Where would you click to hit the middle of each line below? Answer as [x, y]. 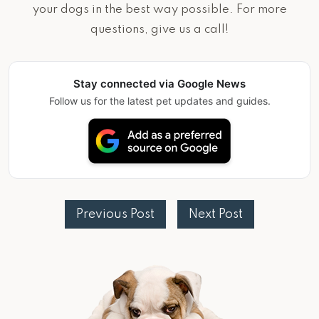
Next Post [216, 214]
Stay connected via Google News [159, 84]
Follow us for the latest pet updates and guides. [159, 101]
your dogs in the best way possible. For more [159, 10]
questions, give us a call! [159, 30]
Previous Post [115, 214]
